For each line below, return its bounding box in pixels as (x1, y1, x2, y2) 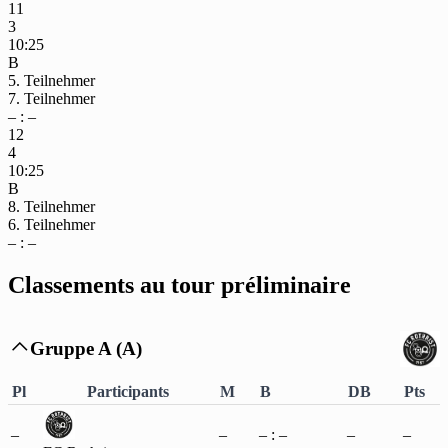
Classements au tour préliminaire (8, 272, 351, 299)
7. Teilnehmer (8, 90, 95, 108)
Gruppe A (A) (30, 337, 143, 359)
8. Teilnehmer (8, 198, 95, 216)
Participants (87, 383, 169, 401)
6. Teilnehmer (8, 216, 95, 234)
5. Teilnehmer (8, 72, 95, 90)
